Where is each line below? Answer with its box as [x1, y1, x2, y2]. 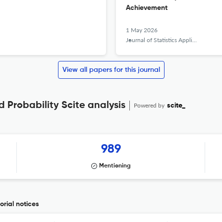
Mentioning [99, 163, 131, 169]
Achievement [126, 4, 167, 11]
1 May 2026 [126, 26, 158, 34]
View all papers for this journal [62, 66, 160, 73]
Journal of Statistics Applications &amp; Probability [126, 36, 192, 44]
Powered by [134, 102, 166, 109]
